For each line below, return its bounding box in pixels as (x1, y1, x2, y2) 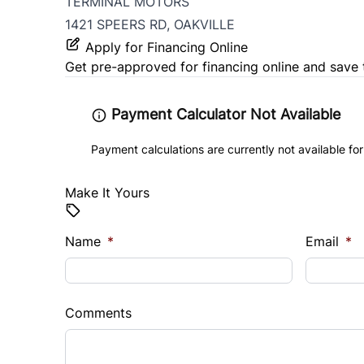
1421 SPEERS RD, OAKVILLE (65, 16, 239, 33)
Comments (65, 305, 132, 322)
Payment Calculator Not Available (107, 106, 340, 123)
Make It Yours (65, 184, 149, 201)
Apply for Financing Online (85, 39, 248, 56)
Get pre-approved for (65, 58, 202, 76)
